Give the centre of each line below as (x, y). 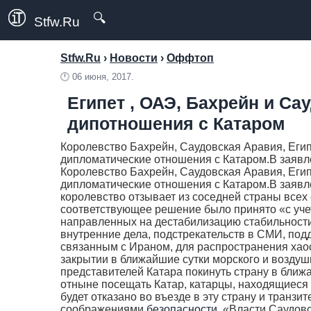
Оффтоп (190, 58)
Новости (134, 58)
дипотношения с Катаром (176, 124)
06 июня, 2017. (103, 77)
